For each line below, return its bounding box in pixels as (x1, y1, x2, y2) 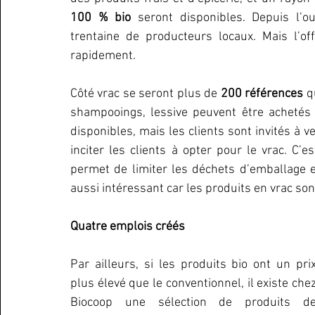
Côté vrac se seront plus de (70, 86, 221, 101)
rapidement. (70, 49, 136, 63)
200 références (220, 86, 304, 101)
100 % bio (70, 11, 131, 25)
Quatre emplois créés (70, 219, 185, 234)
